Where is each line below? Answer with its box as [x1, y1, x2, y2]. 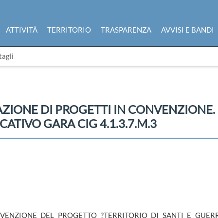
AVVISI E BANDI [161, 25, 214, 34]
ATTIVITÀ [6, 25, 37, 34]
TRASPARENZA [101, 25, 151, 34]
